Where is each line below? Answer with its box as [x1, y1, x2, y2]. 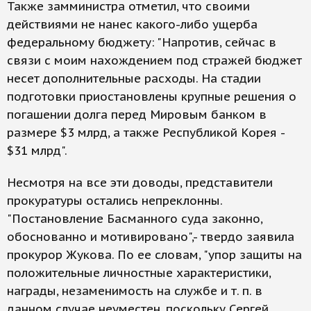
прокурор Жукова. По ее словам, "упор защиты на [7, 247, 302, 262]
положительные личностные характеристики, [7, 265, 271, 280]
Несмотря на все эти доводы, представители [7, 175, 273, 190]
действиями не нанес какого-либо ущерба [7, 17, 258, 32]
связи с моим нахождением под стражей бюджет [7, 53, 302, 68]
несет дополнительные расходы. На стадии [7, 71, 261, 86]
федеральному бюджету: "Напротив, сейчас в [7, 35, 276, 50]
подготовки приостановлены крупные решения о [7, 89, 296, 104]
